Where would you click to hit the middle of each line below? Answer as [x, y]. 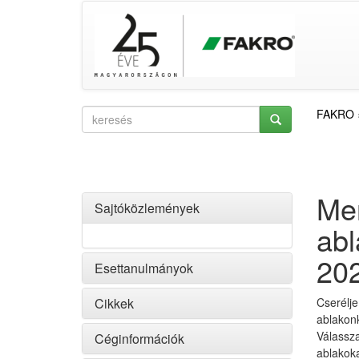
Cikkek [114, 303]
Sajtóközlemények [147, 208]
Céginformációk [139, 339]
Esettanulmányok [144, 268]
